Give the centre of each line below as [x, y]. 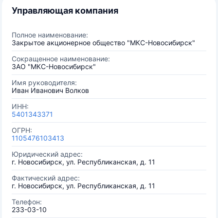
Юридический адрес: [47, 154]
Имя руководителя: [44, 82]
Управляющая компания [65, 10]
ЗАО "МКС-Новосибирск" [54, 66]
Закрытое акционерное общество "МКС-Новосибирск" [103, 43]
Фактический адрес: [46, 178]
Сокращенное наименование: [61, 59]
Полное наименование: [50, 35]
